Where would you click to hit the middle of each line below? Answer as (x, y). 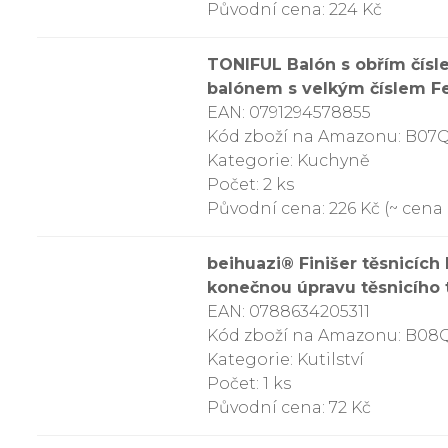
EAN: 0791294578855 (289, 112)
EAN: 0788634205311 (288, 311)
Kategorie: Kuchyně (288, 160)
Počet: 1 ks (249, 383)
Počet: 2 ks (250, 184)
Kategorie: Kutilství (285, 359)
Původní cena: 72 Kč (289, 407)
